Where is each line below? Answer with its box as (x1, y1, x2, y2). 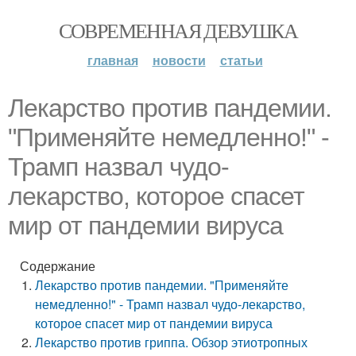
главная (87, 51, 138, 69)
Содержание (20, 257, 95, 275)
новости (152, 51, 206, 69)
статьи (219, 51, 263, 69)
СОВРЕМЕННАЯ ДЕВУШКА (58, 17, 298, 44)
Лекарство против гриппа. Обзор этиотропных (35, 333, 308, 351)
